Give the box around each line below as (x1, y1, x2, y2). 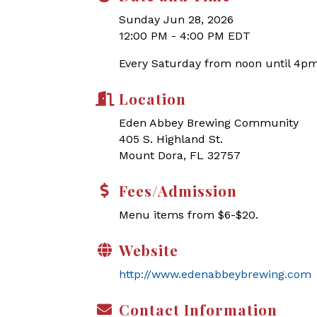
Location (119, 88, 186, 108)
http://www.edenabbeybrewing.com (119, 267, 311, 281)
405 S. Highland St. (119, 132, 223, 146)
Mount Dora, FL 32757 (119, 149, 241, 162)
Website (119, 240, 178, 260)
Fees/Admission (119, 180, 237, 200)
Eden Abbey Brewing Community (119, 116, 299, 129)
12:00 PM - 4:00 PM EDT (119, 29, 250, 42)
